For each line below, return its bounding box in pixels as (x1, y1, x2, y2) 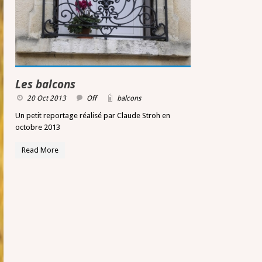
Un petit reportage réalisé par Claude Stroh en (15, 111, 170, 120)
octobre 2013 (15, 123, 60, 132)
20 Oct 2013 (27, 94, 66, 103)
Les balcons (15, 77, 75, 92)
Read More (22, 146, 58, 155)
